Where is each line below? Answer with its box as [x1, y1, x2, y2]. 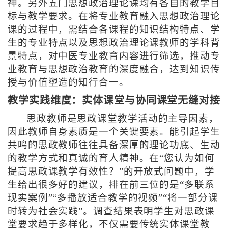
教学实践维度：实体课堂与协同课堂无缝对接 [8, 95, 220, 106]
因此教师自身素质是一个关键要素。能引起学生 [7, 127, 220, 137]
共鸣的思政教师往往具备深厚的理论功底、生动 [7, 140, 220, 151]
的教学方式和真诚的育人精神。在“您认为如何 [7, 153, 215, 164]
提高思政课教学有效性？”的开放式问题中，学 [7, 166, 215, 177]
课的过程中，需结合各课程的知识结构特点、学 [7, 24, 220, 35]
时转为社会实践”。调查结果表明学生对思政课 [7, 206, 215, 217]
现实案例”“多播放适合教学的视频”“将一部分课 [7, 193, 218, 204]
